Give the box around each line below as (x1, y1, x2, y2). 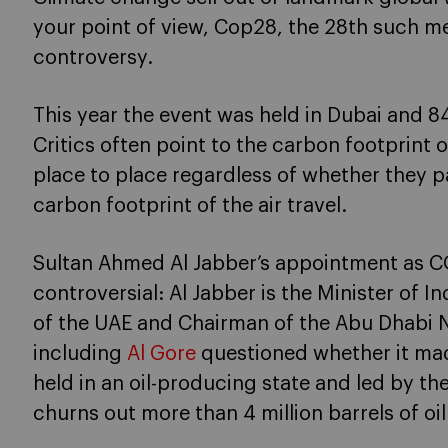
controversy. (33, 48, 153, 68)
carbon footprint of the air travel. (33, 196, 347, 216)
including (33, 344, 122, 364)
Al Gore (122, 344, 201, 364)
